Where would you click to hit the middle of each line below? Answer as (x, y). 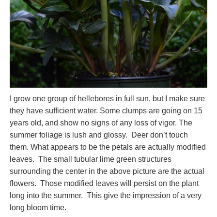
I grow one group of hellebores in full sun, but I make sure (107, 98)
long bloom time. (38, 207)
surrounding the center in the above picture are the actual (107, 171)
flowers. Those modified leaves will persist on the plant (104, 183)
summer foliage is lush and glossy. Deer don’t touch (99, 135)
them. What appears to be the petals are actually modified (108, 147)
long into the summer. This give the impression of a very (106, 195)
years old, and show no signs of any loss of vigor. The (101, 123)
